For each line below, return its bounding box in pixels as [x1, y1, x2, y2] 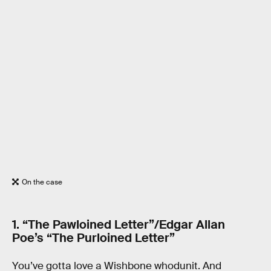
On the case [22, 177, 62, 187]
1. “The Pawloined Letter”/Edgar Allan [12, 217, 225, 233]
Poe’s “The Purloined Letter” [12, 230, 175, 246]
